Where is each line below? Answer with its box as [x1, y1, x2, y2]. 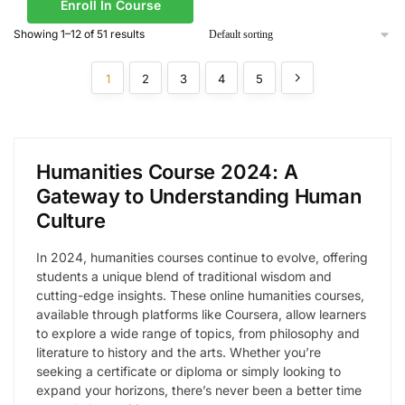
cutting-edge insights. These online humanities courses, [36, 287, 364, 304]
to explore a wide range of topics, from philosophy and [36, 325, 360, 342]
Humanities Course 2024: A [36, 160, 298, 184]
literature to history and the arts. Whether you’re [36, 344, 321, 361]
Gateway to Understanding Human [36, 184, 362, 209]
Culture [36, 209, 106, 233]
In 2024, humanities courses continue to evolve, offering [36, 250, 368, 266]
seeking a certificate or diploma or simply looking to [36, 363, 341, 380]
